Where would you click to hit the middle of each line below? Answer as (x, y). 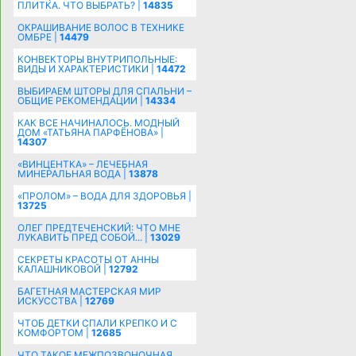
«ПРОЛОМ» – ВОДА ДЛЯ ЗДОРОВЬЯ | (104, 195)
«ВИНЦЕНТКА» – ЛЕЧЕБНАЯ (82, 164)
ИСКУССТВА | (51, 300)
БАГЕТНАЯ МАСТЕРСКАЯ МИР (89, 291)
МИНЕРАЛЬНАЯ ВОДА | (73, 173)
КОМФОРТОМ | (54, 332)
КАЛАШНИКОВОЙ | (63, 269)
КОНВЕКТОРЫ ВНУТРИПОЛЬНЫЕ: (97, 59)
